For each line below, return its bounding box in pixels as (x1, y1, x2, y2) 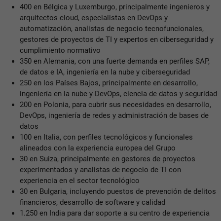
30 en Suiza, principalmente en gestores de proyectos (20, 154, 195, 163)
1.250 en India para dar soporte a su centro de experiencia (20, 208, 210, 218)
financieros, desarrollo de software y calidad (20, 197, 165, 207)
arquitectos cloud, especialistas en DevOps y (20, 13, 168, 22)
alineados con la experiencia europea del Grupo (20, 143, 176, 152)
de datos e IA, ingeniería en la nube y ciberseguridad (20, 67, 190, 76)
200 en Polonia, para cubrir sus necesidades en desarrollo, (20, 100, 211, 109)
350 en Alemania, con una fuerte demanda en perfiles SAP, (20, 56, 210, 66)
